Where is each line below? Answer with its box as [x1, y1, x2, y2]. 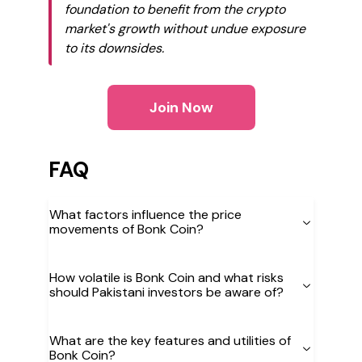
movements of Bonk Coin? [49, 221, 204, 238]
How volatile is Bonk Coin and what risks [49, 269, 284, 286]
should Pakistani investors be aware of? [49, 284, 284, 301]
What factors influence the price [49, 206, 242, 223]
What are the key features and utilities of [49, 332, 291, 349]
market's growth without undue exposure [65, 20, 305, 37]
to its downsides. [65, 40, 164, 57]
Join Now [149, 98, 213, 117]
